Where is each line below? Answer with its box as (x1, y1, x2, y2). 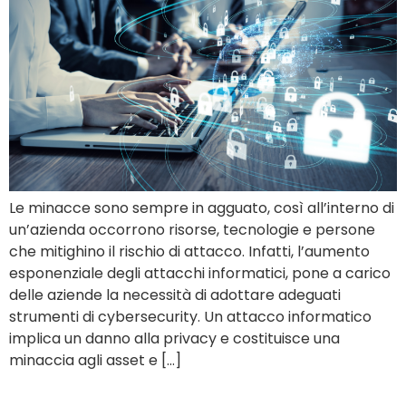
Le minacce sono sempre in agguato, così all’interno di (9, 197, 394, 218)
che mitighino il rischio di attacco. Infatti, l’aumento (9, 240, 370, 262)
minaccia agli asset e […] (9, 349, 181, 371)
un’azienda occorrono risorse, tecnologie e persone (9, 218, 375, 240)
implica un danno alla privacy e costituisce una (9, 327, 340, 349)
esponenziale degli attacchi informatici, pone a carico (9, 262, 391, 284)
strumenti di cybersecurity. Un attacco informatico (9, 305, 372, 327)
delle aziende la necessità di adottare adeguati (9, 284, 341, 305)
